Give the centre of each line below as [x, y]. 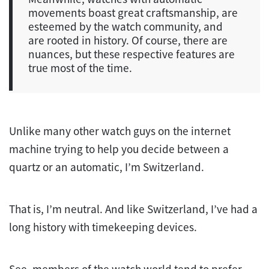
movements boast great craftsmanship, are [133, 12]
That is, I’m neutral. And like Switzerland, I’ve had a [133, 209]
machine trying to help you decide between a [119, 149]
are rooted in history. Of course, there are [128, 40]
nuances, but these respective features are [131, 54]
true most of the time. [80, 68]
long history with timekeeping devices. [103, 227]
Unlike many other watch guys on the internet [120, 131]
